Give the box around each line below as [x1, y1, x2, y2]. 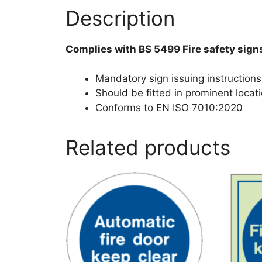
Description [65, 5, 175, 30]
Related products [65, 135, 230, 160]
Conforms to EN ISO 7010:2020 [95, 102, 243, 114]
